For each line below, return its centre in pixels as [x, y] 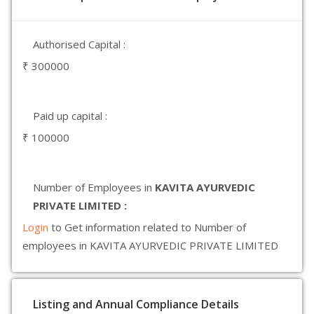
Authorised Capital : [79, 44]
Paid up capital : [70, 116]
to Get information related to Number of [149, 227]
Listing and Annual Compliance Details [136, 304]
